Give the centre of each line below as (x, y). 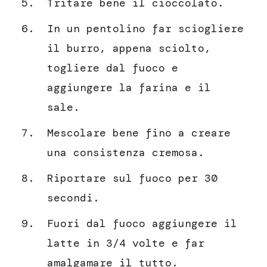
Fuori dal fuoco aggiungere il (142, 224)
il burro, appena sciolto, (129, 49)
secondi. (73, 198)
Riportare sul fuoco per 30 (132, 178)
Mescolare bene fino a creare (139, 133)
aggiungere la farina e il (129, 88)
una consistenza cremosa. (126, 153)
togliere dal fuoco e (113, 68)
